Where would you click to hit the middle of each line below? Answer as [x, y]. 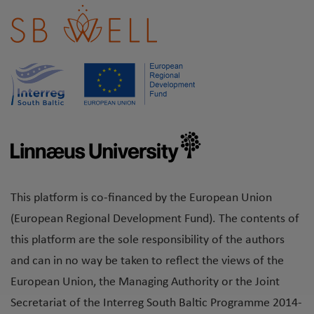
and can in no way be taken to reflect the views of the [147, 261]
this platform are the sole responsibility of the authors [148, 240]
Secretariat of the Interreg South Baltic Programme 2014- [156, 303]
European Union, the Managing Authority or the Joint [145, 282]
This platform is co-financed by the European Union [141, 198]
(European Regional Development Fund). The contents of [155, 219]
